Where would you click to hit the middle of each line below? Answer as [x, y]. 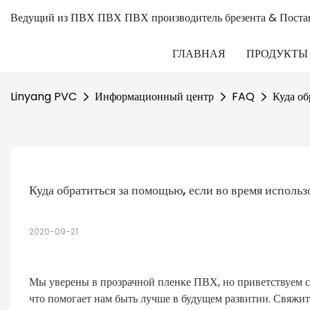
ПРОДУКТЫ [277, 54]
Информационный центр [154, 97]
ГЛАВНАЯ [199, 54]
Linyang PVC [44, 97]
